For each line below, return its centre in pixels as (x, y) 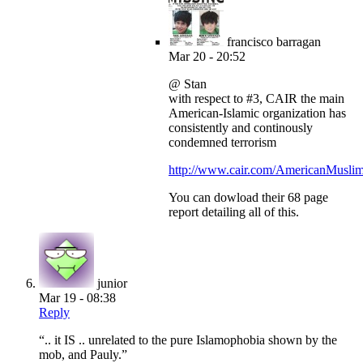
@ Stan (188, 84)
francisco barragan (274, 42)
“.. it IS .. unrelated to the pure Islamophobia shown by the (188, 340)
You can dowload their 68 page (248, 198)
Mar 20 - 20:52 (207, 57)
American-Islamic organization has (257, 113)
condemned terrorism (222, 143)
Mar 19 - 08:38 (77, 298)
